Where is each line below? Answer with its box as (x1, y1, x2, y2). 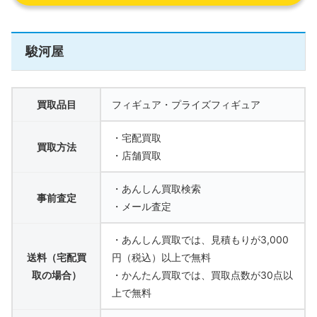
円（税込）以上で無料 (112, 250, 211, 263)
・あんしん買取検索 (112, 182, 201, 195)
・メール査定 (112, 200, 171, 212)
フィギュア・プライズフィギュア (112, 98, 260, 110)
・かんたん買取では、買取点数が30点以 (112, 268, 293, 281)
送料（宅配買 (26, 250, 86, 263)
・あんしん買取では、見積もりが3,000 (112, 233, 289, 246)
